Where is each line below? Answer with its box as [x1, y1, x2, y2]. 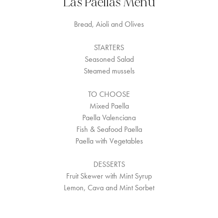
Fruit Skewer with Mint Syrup [66, 171, 152, 181]
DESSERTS [93, 159, 125, 169]
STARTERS [94, 42, 124, 53]
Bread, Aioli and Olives [74, 19, 144, 29]
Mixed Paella [89, 101, 129, 111]
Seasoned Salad [84, 54, 134, 64]
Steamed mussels [83, 66, 135, 76]
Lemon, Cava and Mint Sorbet [64, 182, 154, 193]
